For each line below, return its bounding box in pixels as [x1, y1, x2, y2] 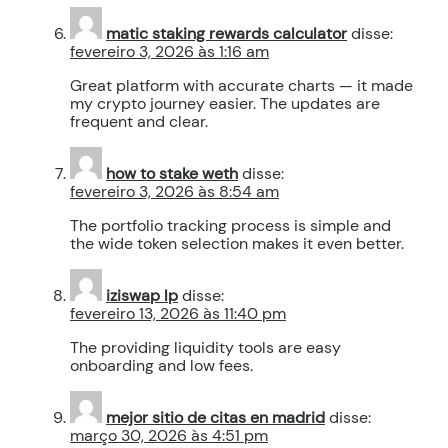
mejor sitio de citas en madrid [106, 406, 325, 428]
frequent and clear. [70, 110, 208, 132]
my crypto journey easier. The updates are [70, 92, 380, 114]
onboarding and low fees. [70, 354, 253, 376]
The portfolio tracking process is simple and [70, 214, 391, 236]
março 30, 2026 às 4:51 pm [70, 424, 268, 446]
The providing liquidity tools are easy [70, 336, 341, 358]
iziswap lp [106, 284, 178, 306]
